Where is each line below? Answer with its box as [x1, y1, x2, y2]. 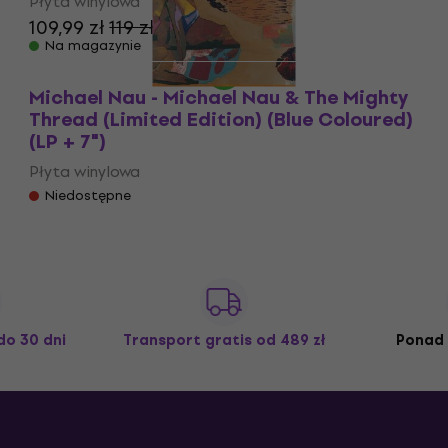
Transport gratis [123, 328, 256, 352]
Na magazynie [45, 34, 142, 56]
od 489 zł [256, 328, 325, 352]
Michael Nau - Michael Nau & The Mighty [29, 81, 409, 113]
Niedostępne [45, 184, 132, 206]
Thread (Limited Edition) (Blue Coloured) [29, 103, 414, 135]
